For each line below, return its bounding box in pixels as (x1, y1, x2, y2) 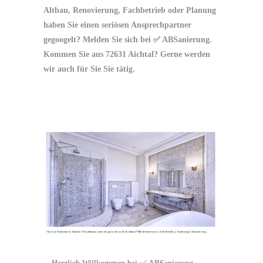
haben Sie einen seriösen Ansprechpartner (43, 21, 191, 30)
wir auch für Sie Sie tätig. (43, 65, 135, 74)
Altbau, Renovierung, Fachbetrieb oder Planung (43, 6, 216, 15)
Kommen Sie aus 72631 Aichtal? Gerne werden (43, 50, 210, 59)
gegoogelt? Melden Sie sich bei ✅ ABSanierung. (43, 35, 212, 45)
